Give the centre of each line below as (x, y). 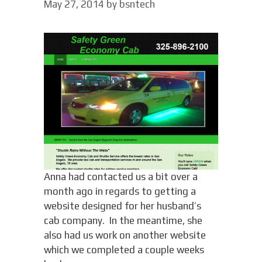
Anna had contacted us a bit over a (120, 177)
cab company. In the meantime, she (123, 221)
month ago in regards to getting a (120, 192)
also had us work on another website (125, 235)
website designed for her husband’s (122, 206)
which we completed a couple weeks (124, 250)
